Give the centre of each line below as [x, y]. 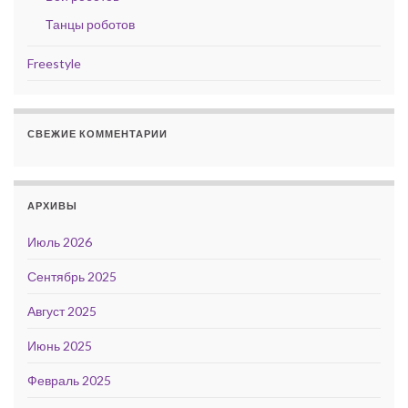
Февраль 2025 [69, 380]
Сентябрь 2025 [72, 276]
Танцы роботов [90, 24]
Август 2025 [62, 311]
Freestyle [54, 63]
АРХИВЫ [52, 205]
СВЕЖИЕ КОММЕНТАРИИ [97, 133]
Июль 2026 [60, 242]
